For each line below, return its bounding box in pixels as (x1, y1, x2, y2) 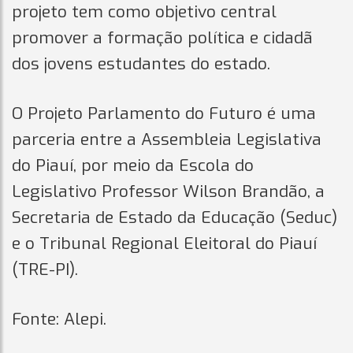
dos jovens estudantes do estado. (12, 52, 270, 75)
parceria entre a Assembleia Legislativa (12, 128, 321, 150)
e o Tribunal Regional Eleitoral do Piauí (12, 232, 317, 255)
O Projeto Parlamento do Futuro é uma (12, 102, 316, 124)
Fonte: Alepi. (12, 307, 106, 330)
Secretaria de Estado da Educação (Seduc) (12, 206, 337, 229)
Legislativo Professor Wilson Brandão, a (12, 180, 325, 203)
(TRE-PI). (12, 258, 78, 281)
